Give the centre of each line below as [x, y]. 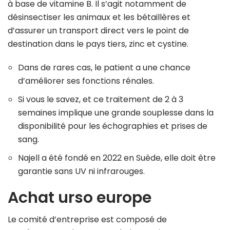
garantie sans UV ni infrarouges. [81, 171]
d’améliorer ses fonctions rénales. [86, 81]
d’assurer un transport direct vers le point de [98, 30]
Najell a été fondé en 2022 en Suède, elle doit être [117, 158]
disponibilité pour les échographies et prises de [113, 126]
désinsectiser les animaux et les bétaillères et [99, 17]
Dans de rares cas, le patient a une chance [104, 67]
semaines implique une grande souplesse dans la [116, 112]
